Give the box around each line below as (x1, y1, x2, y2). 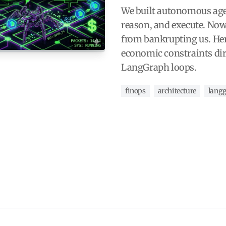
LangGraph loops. (121, 61, 197, 73)
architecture (157, 86, 196, 95)
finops (125, 86, 146, 95)
